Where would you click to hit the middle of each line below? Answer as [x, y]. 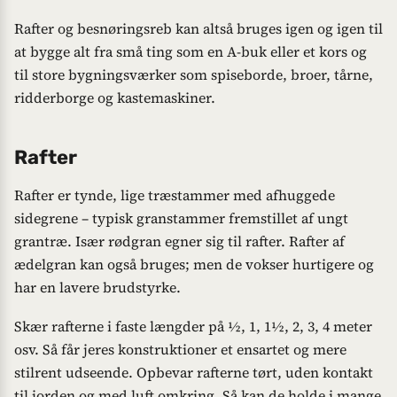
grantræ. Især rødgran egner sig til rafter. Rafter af [179, 241]
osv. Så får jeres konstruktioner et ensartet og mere [180, 349]
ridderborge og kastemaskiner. [115, 97]
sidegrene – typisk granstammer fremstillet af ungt [181, 218]
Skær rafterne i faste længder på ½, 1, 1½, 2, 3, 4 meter [193, 326]
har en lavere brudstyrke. [97, 288]
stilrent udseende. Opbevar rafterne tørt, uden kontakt [194, 372]
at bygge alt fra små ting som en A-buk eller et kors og [191, 51]
